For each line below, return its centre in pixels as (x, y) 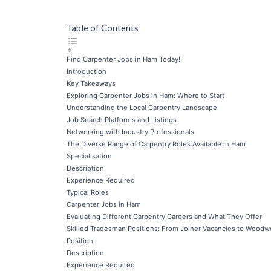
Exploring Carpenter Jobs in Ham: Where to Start (145, 96)
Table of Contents (103, 28)
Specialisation (89, 156)
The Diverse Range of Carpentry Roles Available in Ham (156, 144)
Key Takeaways (91, 83)
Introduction (87, 71)
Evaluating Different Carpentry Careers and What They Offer (164, 217)
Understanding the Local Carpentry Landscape (142, 108)
